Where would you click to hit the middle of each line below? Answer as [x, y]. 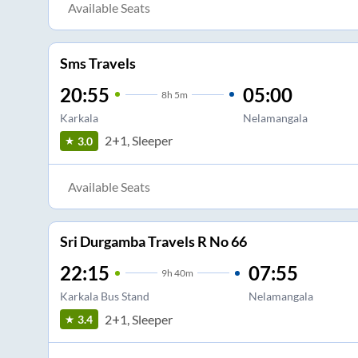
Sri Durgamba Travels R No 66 [153, 242]
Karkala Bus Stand [104, 296]
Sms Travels [97, 63]
